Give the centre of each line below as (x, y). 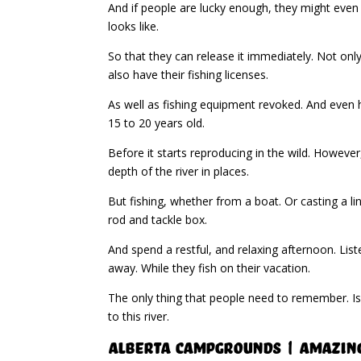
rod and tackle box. (158, 219)
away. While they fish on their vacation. (210, 268)
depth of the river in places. (179, 171)
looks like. (134, 26)
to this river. (139, 316)
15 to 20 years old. (157, 122)
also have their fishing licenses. (189, 74)
